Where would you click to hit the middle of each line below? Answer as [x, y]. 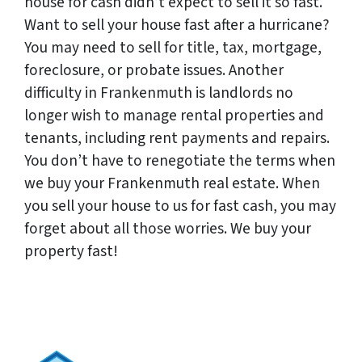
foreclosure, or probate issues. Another [154, 71]
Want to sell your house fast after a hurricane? [177, 25]
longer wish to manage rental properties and [174, 116]
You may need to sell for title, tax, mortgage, [173, 48]
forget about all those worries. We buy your [168, 229]
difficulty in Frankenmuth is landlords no [159, 93]
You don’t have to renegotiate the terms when [180, 161]
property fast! [71, 252]
